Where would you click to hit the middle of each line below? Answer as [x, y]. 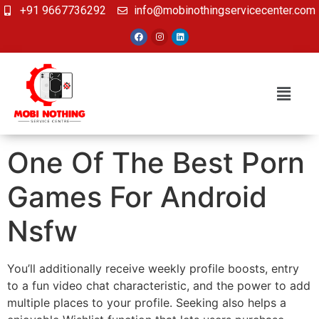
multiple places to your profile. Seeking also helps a [147, 303]
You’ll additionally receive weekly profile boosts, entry [153, 269]
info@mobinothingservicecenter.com [224, 10]
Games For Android [137, 197]
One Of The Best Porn [156, 163]
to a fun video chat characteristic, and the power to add [159, 286]
